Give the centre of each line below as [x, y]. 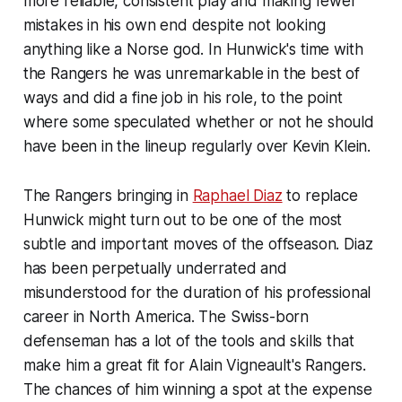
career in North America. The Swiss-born [166, 316]
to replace [320, 195]
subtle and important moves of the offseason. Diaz [198, 244]
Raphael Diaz [237, 195]
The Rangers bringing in [108, 195]
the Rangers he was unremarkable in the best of [191, 73]
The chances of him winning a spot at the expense [197, 389]
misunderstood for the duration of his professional [197, 292]
